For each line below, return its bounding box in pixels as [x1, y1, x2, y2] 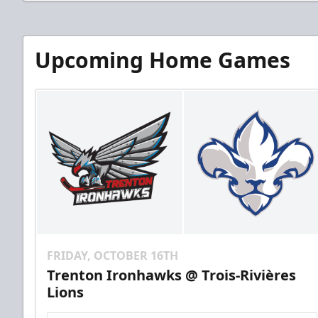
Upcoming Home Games [35, 45, 290, 75]
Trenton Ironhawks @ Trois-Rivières [47, 265, 296, 285]
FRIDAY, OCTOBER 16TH [47, 248, 178, 264]
